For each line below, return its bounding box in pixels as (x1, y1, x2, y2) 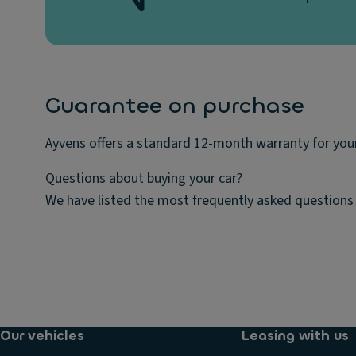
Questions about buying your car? (45, 168, 242, 188)
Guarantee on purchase (45, 91, 304, 120)
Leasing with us (241, 327, 349, 345)
